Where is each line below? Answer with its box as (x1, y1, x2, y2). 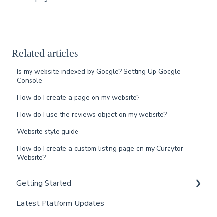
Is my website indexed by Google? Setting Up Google (17, 66, 181, 76)
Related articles (12, 46, 78, 59)
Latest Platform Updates (16, 198, 104, 209)
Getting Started (16, 178, 71, 189)
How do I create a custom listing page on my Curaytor (17, 143, 184, 153)
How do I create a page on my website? (17, 93, 140, 102)
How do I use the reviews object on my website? (17, 109, 167, 119)
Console (17, 76, 43, 85)
